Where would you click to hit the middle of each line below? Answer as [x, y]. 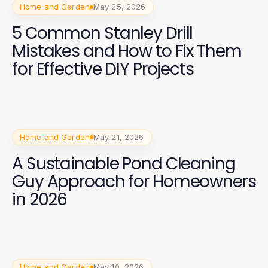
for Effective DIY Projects [103, 69]
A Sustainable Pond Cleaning [124, 163]
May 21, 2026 [118, 137]
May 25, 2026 [119, 7]
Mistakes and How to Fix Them [127, 51]
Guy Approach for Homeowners [134, 181]
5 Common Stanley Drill [103, 33]
